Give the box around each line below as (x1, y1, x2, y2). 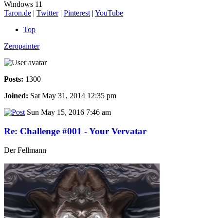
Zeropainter (4, 42, 39, 51)
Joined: (4, 91, 28, 100)
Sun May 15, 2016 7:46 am (25, 108, 111, 117)
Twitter (36, 9, 58, 18)
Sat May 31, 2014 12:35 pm (28, 91, 116, 100)
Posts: (4, 75, 23, 84)
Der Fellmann (4, 145, 46, 154)
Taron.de (4, 9, 31, 18)
